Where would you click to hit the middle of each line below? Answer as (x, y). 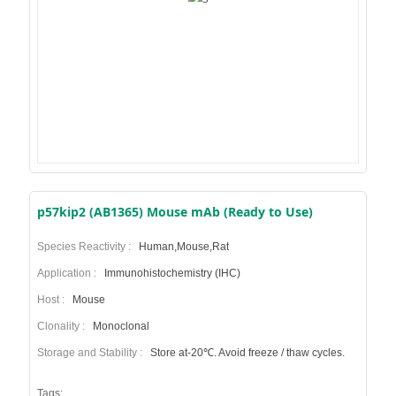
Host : (53, 300)
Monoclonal (119, 326)
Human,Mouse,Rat (182, 247)
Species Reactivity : (86, 247)
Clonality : (63, 326)
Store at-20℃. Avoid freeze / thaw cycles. (246, 353)
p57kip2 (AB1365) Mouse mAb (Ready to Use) (175, 212)
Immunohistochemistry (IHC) (171, 273)
